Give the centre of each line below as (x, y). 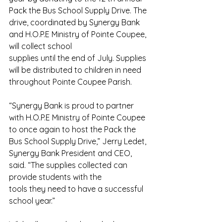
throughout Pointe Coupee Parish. (70, 82)
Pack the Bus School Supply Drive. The (79, 11)
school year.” (32, 201)
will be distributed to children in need (76, 70)
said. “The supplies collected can (69, 165)
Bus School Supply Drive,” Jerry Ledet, (79, 141)
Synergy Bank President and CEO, (71, 153)
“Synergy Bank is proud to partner (72, 106)
